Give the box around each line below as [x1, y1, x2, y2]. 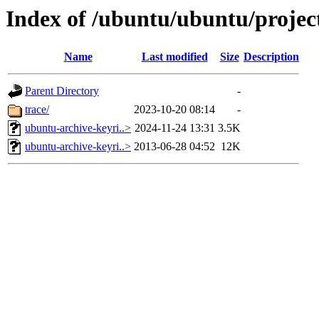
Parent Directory [25, 85, 99, 98]
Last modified [141, 51, 208, 63]
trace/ [25, 103, 49, 116]
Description [244, 51, 299, 63]
